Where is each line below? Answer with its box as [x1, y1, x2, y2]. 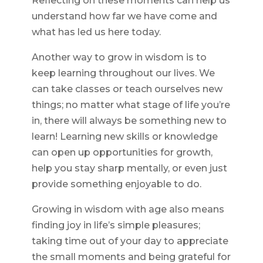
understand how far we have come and [31, 11, 217, 22]
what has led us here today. [31, 26, 161, 38]
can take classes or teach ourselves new [31, 83, 222, 95]
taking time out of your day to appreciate [31, 235, 228, 247]
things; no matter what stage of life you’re [31, 99, 230, 111]
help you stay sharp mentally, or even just [31, 163, 227, 174]
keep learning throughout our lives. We [31, 68, 215, 79]
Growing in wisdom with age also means [31, 204, 224, 215]
